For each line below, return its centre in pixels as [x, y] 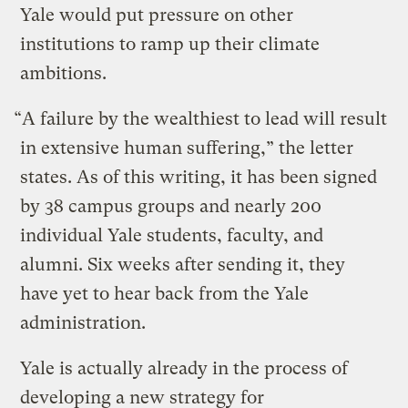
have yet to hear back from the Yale [165, 293]
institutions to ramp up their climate [170, 44]
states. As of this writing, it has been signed [199, 177]
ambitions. [64, 73]
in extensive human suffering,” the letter [187, 148]
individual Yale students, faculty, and [172, 235]
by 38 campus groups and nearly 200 [171, 206]
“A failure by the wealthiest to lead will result [201, 118]
